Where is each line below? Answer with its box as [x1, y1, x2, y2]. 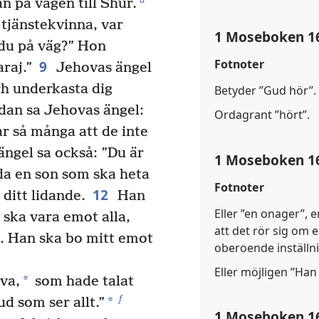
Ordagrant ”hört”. [214, 107, 310, 123]
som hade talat [31, 273, 134, 291]
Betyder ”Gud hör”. [214, 83, 316, 99]
